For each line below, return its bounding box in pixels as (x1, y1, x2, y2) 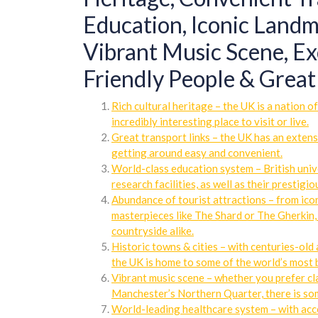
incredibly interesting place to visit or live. (111, 115, 309, 128)
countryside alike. (111, 224, 194, 238)
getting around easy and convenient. (111, 146, 283, 160)
